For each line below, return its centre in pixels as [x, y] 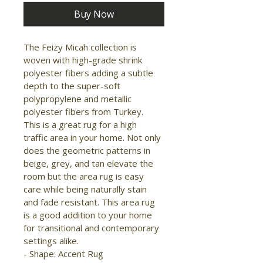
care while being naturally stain [86, 189]
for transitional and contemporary [92, 228]
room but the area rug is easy [85, 176]
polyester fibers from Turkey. [85, 112]
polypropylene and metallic [79, 99]
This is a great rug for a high [81, 125]
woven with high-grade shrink [84, 60]
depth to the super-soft [73, 86]
